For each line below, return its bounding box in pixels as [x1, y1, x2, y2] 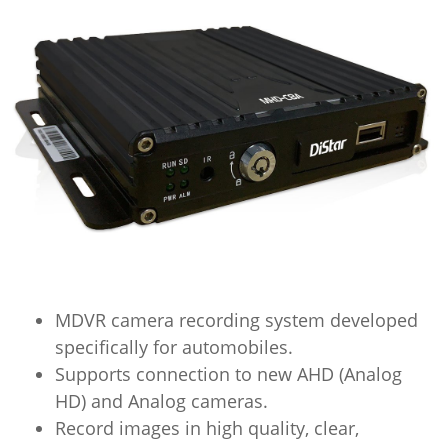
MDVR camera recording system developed [55, 308, 418, 333]
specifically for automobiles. [55, 335, 293, 360]
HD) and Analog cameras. [55, 389, 268, 414]
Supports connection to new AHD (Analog [55, 362, 402, 387]
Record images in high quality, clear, [55, 416, 359, 441]
